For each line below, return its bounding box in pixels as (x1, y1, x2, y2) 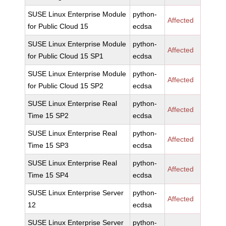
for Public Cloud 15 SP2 (28, 82, 104, 90)
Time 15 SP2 (28, 111, 69, 120)
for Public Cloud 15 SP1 (28, 52, 104, 60)
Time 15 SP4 (28, 171, 69, 179)
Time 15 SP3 (28, 141, 69, 149)
